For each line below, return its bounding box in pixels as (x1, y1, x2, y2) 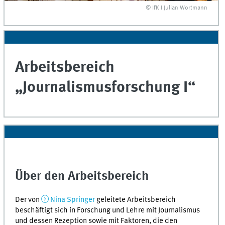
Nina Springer (50, 196, 95, 204)
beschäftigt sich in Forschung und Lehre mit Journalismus (15, 206, 200, 215)
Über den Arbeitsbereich (15, 170, 149, 183)
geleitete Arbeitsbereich (95, 196, 176, 204)
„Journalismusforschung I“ (15, 80, 196, 96)
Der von (15, 196, 42, 204)
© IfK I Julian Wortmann (146, 5, 208, 12)
